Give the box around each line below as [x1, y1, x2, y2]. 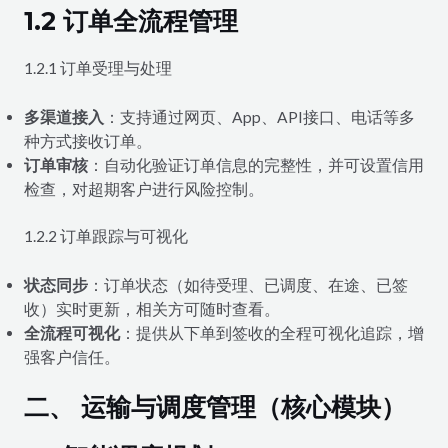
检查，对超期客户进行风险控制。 [23, 180, 264, 199]
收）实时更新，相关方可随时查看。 [23, 300, 280, 319]
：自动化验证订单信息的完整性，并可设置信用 [87, 156, 424, 175]
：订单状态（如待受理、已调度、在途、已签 [87, 276, 408, 295]
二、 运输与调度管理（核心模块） [23, 392, 406, 423]
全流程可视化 [23, 324, 120, 343]
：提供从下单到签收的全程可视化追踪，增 [119, 324, 424, 343]
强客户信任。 [23, 348, 120, 367]
